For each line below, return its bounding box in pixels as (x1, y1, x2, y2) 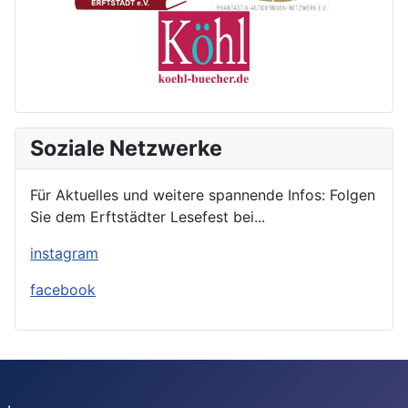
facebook (30, 280, 96, 299)
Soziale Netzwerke (30, 134, 222, 161)
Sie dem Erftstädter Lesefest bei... (30, 207, 265, 226)
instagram (30, 243, 98, 262)
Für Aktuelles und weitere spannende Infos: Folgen (30, 185, 375, 204)
